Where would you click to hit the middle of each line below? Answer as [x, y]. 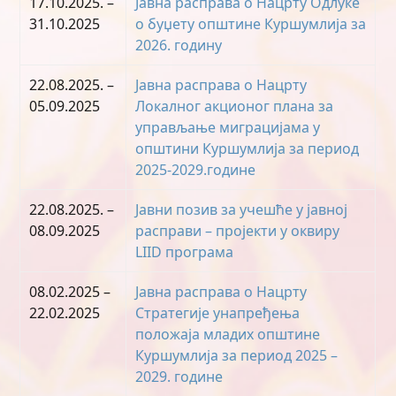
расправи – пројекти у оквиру [238, 231]
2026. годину [179, 45]
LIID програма [185, 252]
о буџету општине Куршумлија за [251, 24]
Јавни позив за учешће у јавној [242, 209]
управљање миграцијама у [228, 127]
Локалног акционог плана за [235, 106]
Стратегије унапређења [218, 313]
